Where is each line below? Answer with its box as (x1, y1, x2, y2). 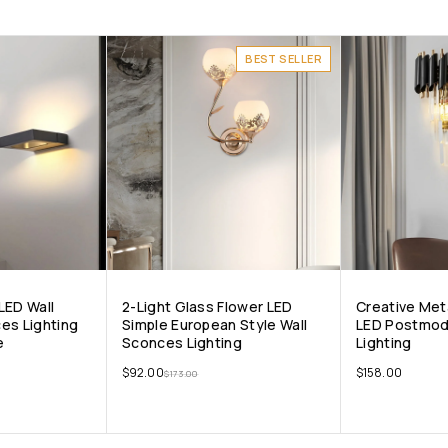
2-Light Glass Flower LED (122, 297, 293, 317)
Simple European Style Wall (122, 315, 308, 335)
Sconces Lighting (122, 333, 243, 353)
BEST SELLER (245, 51, 322, 67)
